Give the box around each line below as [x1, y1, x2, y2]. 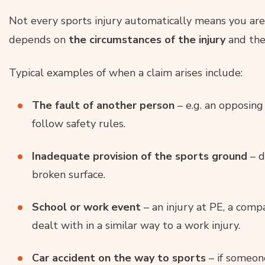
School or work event [32, 199, 141, 214]
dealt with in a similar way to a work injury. [32, 218, 240, 232]
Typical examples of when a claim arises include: [9, 65, 243, 80]
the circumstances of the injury [69, 32, 225, 47]
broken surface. [32, 167, 105, 182]
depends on [9, 32, 69, 47]
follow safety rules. [32, 116, 125, 131]
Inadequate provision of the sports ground [32, 148, 247, 163]
